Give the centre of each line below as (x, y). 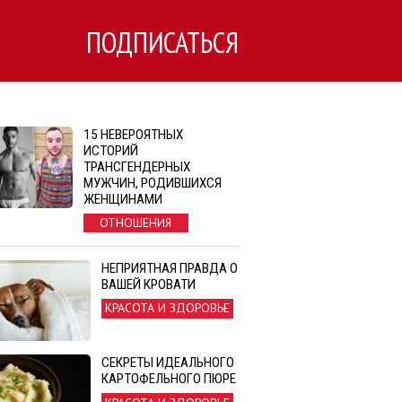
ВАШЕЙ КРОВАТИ (149, 285)
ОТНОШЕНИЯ (136, 223)
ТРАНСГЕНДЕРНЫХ (136, 167)
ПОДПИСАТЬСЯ (163, 42)
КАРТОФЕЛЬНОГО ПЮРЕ (169, 379)
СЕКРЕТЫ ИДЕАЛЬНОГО (168, 363)
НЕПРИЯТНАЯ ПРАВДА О (170, 269)
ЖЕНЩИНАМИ (122, 199)
